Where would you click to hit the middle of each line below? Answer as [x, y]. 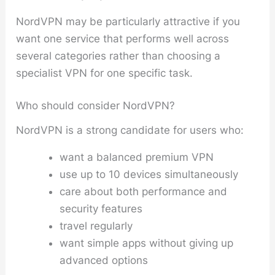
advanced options [104, 260]
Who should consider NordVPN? [96, 105]
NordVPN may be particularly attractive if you [128, 21]
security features [101, 208]
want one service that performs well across [123, 38]
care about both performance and [144, 191]
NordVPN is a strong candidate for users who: [130, 130]
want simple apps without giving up [147, 243]
